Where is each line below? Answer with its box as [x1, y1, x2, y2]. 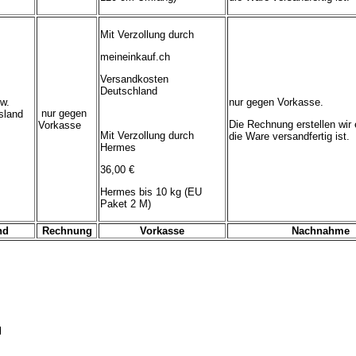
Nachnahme [292, 225, 350, 238]
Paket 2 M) [100, 198, 151, 211]
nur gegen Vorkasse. [229, 96, 323, 109]
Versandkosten [100, 73, 168, 86]
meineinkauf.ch [100, 51, 170, 64]
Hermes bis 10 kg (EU [100, 186, 202, 199]
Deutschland [100, 85, 157, 98]
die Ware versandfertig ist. [229, 130, 350, 143]
